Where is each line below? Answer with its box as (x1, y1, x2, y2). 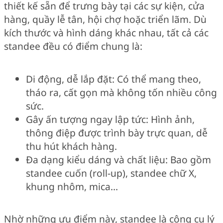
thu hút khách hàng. (26, 139, 117, 153)
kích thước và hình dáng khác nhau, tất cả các (4, 26, 209, 40)
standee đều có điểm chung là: (4, 39, 142, 53)
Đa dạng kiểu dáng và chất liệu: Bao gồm (26, 152, 211, 166)
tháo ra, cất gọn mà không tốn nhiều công (26, 85, 217, 99)
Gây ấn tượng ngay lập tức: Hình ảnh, (26, 112, 195, 126)
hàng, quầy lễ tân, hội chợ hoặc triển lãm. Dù (4, 12, 207, 26)
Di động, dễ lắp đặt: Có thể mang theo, (26, 72, 201, 86)
